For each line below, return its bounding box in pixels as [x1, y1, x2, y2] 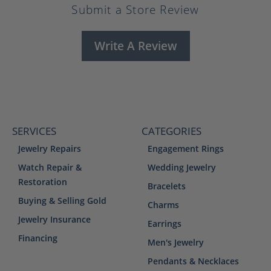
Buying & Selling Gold [18, 194, 106, 206]
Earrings [148, 217, 181, 229]
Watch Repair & [18, 161, 82, 173]
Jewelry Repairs [18, 142, 81, 154]
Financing [18, 232, 57, 244]
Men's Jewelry [148, 236, 204, 248]
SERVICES [12, 123, 56, 138]
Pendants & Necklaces [148, 255, 239, 267]
